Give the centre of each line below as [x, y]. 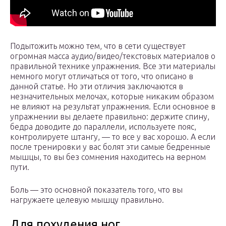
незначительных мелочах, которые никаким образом [112, 97]
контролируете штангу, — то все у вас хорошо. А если [113, 137]
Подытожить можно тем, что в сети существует [98, 46]
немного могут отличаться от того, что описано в [102, 76]
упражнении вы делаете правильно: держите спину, [110, 117]
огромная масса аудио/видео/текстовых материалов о [113, 56]
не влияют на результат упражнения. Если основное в [113, 107]
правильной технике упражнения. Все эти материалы [113, 66]
